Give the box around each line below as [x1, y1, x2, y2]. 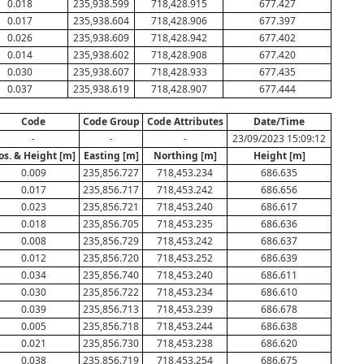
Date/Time [253, 115, 305, 128]
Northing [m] [153, 149, 217, 162]
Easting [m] [83, 149, 139, 162]
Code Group [82, 115, 140, 128]
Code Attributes [146, 115, 223, 128]
